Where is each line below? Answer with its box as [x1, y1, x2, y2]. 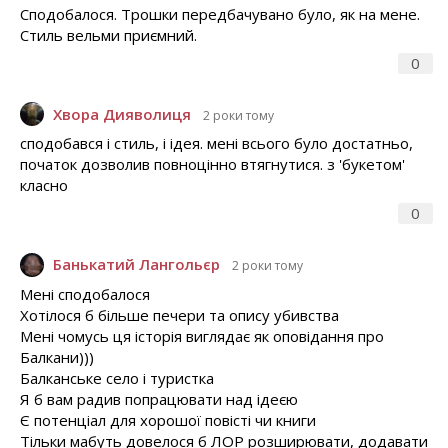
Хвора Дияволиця [53, 103, 191, 124]
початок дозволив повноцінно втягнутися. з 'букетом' [20, 154, 405, 175]
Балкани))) [20, 346, 94, 367]
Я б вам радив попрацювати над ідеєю [20, 388, 298, 409]
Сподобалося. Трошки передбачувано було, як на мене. [20, 3, 420, 24]
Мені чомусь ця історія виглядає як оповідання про [20, 325, 384, 346]
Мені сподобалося [20, 283, 150, 304]
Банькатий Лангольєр [53, 254, 220, 275]
